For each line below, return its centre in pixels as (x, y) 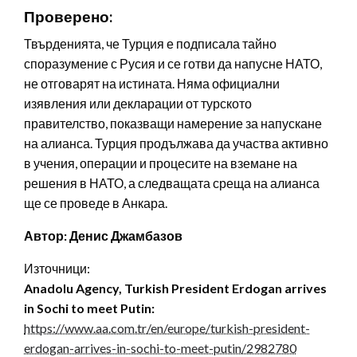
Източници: (57, 268)
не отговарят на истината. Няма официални (152, 83)
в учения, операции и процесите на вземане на (161, 163)
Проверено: (69, 16)
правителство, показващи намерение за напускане (173, 123)
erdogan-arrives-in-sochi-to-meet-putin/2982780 (160, 347)
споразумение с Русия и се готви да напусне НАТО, (173, 63)
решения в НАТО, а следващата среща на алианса (172, 182)
